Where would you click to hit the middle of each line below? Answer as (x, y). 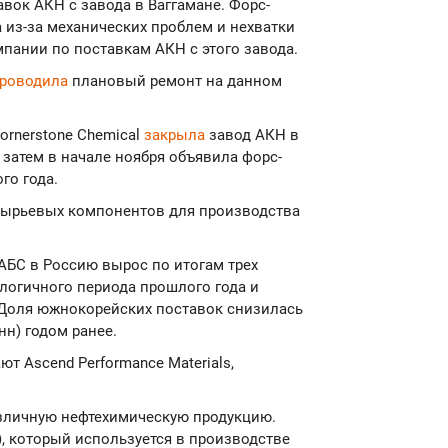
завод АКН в (254, 135)
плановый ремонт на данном (175, 81)
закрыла (176, 135)
